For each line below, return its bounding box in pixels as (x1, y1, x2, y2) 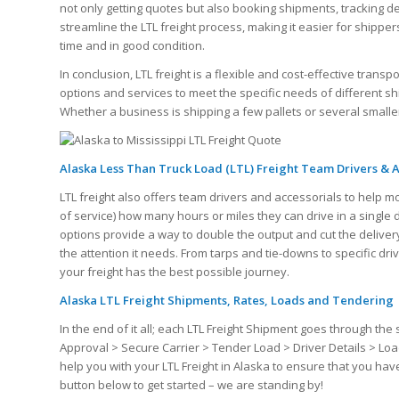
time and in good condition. (60, 37, 205, 53)
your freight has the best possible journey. (60, 264, 289, 281)
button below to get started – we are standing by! (60, 377, 323, 394)
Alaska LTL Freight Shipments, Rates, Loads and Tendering (60, 292, 394, 309)
